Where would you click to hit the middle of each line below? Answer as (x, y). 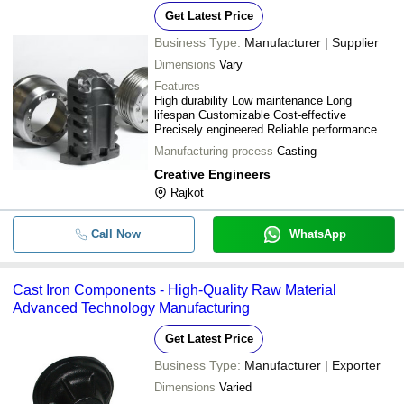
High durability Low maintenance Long (253, 101)
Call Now (115, 234)
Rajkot (187, 193)
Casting (297, 151)
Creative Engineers (212, 174)
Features (177, 86)
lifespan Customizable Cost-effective (250, 115)
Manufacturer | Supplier (312, 42)
